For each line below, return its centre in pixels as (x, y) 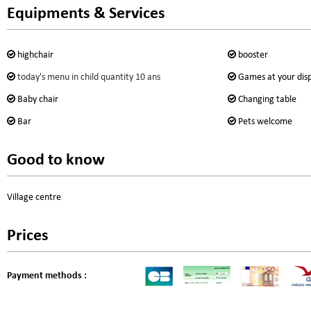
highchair (35, 55)
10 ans (148, 77)
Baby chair (38, 99)
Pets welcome (265, 121)
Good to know (56, 160)
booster (253, 55)
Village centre (34, 197)
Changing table (267, 99)
